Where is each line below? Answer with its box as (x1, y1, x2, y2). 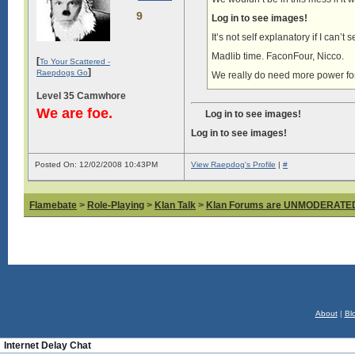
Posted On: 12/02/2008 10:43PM (35, 160, 158, 169)
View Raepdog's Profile (191, 160, 276, 169)
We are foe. (36, 105, 113, 121)
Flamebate (29, 200, 77, 211)
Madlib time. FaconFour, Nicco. (212, 51, 344, 62)
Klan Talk (155, 200, 196, 211)
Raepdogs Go (36, 67, 88, 77)
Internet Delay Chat (4, 340, 91, 351)
